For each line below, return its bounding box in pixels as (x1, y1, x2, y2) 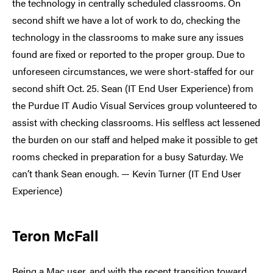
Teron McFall (12, 224, 99, 246)
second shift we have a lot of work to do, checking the (12, 13, 240, 27)
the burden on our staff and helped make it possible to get (12, 132, 258, 147)
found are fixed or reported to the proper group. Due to (12, 47, 245, 62)
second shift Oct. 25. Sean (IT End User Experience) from (12, 81, 253, 96)
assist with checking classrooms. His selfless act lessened (12, 115, 260, 130)
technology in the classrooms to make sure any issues (12, 30, 244, 44)
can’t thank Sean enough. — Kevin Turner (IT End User (12, 166, 241, 181)
